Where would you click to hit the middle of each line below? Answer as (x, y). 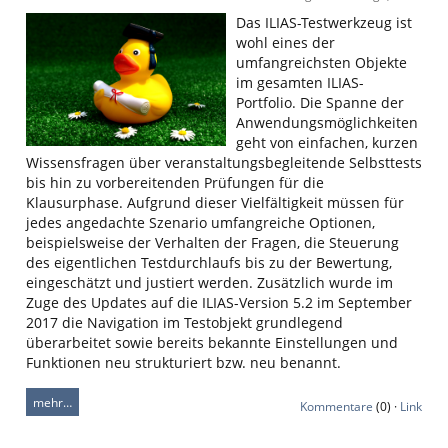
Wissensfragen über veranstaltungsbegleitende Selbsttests (224, 162)
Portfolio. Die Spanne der (320, 102)
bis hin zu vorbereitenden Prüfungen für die (175, 182)
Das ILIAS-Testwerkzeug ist (324, 22)
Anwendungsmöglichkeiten (327, 122)
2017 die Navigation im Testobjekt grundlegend (184, 322)
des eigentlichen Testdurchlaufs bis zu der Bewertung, (209, 262)
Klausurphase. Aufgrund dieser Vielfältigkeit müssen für (215, 202)
